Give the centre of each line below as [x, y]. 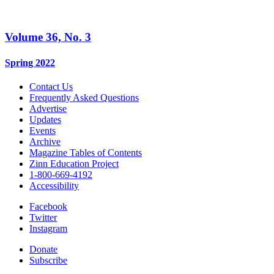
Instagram [48, 228]
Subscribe [48, 260]
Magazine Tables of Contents [86, 152]
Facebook [48, 206]
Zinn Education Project [74, 163]
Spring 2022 [30, 62]
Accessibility [54, 185]
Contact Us [51, 86]
